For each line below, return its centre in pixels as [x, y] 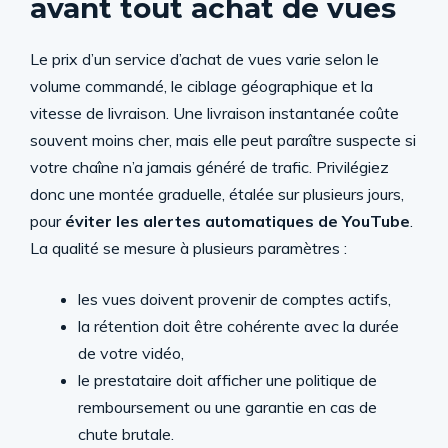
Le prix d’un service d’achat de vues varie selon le [204, 58]
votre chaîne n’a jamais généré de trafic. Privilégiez [209, 166]
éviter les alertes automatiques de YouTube [237, 220]
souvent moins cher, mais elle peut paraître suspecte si [223, 139]
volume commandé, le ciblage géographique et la [201, 85]
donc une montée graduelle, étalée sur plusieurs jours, [217, 193]
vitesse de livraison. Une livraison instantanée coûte [214, 112]
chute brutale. [126, 433]
